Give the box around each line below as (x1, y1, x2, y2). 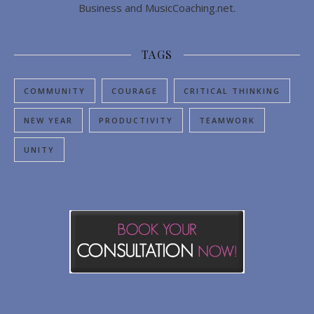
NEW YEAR (24, 115, 73, 126)
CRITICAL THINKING (184, 86, 280, 97)
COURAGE (111, 86, 158, 97)
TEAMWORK (199, 115, 255, 126)
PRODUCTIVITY (99, 115, 173, 126)
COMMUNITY (24, 86, 86, 97)
